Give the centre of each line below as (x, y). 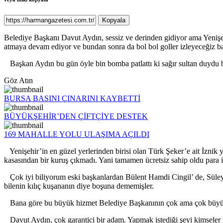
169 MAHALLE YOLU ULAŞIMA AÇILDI (77, 134)
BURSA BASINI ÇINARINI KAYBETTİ (72, 99)
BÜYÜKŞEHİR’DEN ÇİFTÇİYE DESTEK (76, 116)
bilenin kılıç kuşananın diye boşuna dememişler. (79, 186)
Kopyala (114, 20)
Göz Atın (18, 81)
